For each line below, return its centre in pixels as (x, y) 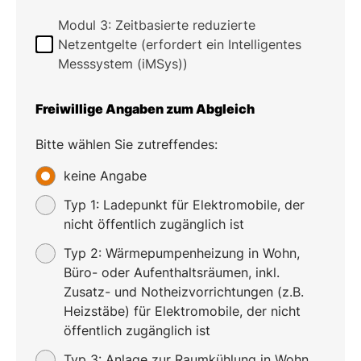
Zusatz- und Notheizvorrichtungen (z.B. (184, 292)
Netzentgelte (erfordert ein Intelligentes (180, 44)
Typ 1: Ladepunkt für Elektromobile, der (184, 205)
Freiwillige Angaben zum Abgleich (145, 109)
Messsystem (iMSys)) (123, 64)
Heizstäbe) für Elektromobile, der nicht (182, 311)
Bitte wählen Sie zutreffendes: (127, 144)
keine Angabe (105, 176)
